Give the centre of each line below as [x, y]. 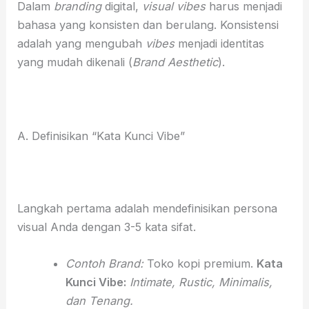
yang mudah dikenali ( [75, 62]
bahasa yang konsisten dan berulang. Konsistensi [148, 25]
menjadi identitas [220, 44]
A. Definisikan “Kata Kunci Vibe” [101, 136]
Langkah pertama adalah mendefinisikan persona [148, 208]
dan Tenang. [99, 300]
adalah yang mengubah [82, 44]
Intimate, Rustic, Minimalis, [201, 282]
